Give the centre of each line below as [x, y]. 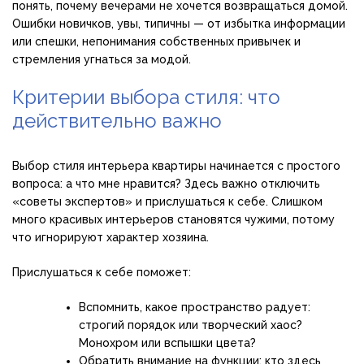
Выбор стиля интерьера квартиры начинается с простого [176, 166]
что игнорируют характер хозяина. [110, 238]
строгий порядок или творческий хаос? [191, 325]
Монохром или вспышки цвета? [167, 343]
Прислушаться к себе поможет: [102, 273]
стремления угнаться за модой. [102, 60]
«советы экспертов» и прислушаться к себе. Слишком [167, 202]
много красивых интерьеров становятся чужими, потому [173, 220]
